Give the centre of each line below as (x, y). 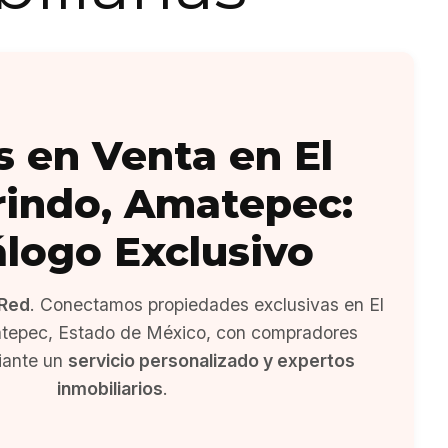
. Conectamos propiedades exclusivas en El (206, 304)
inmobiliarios (109, 388)
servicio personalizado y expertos (211, 360)
